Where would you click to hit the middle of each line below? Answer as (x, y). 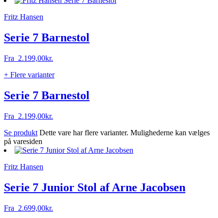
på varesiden (23, 141)
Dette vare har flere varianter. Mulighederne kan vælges (125, 132)
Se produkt (21, 132)
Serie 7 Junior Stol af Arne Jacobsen (95, 187)
